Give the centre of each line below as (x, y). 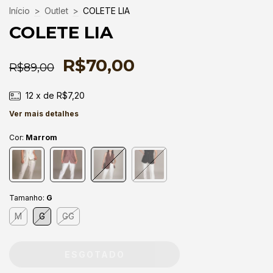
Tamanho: (28, 197)
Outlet (56, 10)
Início (19, 10)
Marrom (41, 137)
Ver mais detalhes (44, 113)
